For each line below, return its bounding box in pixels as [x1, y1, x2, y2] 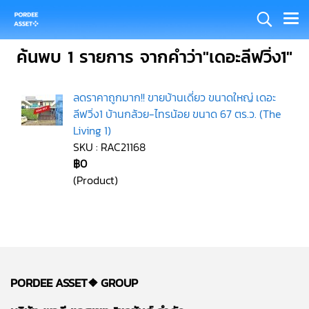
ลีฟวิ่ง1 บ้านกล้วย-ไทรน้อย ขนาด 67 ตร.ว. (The [73, 106, 281, 122]
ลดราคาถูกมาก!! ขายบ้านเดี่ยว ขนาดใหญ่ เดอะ [73, 89, 276, 106]
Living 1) [73, 122, 111, 139]
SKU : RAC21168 [73, 139, 146, 155]
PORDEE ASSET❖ [10, 274, 98, 292]
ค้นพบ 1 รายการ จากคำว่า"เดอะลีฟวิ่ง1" [17, 43, 292, 70]
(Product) [73, 172, 118, 188]
